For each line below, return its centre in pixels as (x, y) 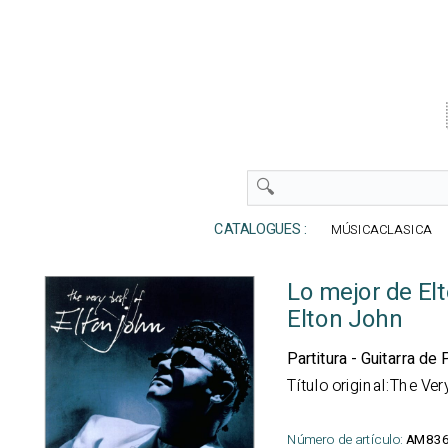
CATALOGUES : (256, 230)
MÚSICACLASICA (381, 230)
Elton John (345, 320)
